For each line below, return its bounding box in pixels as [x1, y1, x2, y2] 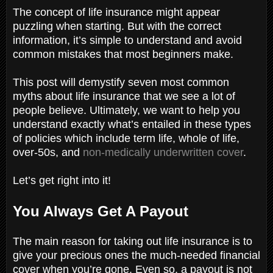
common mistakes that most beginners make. [13, 48, 236, 60]
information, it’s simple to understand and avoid [13, 34, 242, 46]
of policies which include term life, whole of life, [13, 132, 239, 144]
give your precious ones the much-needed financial [13, 249, 260, 261]
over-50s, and [13, 146, 83, 158]
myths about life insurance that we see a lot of [13, 90, 235, 102]
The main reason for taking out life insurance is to [13, 235, 252, 247]
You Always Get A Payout [13, 202, 193, 219]
